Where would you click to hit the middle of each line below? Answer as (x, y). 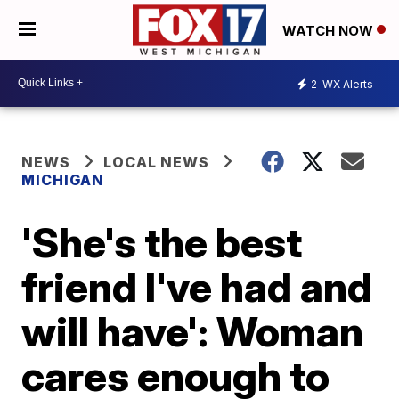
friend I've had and (197, 286)
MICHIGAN (63, 179)
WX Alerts (346, 85)
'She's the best (162, 242)
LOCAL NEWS (157, 162)
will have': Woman (193, 331)
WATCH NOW (330, 30)
